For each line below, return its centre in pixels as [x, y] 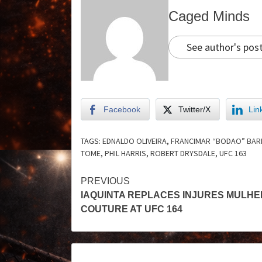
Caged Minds [209, 16]
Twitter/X [194, 109]
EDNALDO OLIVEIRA [135, 141]
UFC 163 [233, 153]
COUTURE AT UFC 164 [132, 209]
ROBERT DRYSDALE [183, 153]
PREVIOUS [105, 181]
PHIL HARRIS [125, 153]
